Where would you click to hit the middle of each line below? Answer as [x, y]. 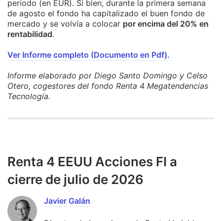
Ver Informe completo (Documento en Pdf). [89, 55]
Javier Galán [67, 201]
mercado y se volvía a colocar [65, 24]
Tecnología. [29, 96]
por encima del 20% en [166, 24]
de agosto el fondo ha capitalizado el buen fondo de [106, 14]
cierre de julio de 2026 [75, 180]
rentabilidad [30, 34]
